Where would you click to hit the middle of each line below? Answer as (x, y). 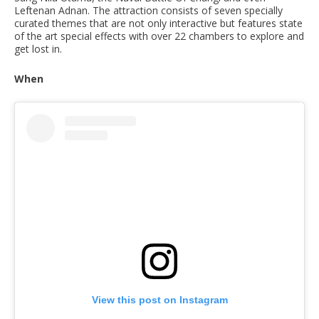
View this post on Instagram (159, 300)
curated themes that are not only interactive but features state (158, 23)
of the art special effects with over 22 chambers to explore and (159, 36)
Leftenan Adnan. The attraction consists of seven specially (148, 11)
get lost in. (38, 49)
